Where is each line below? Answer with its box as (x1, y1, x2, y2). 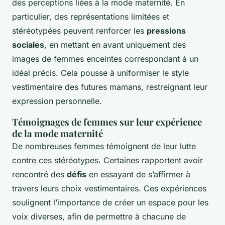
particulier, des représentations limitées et (12, 12, 169, 22)
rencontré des (12, 169, 67, 180)
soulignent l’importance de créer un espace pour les (12, 197, 208, 208)
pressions (147, 26, 186, 36)
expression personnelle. (12, 96, 102, 106)
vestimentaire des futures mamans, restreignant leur (12, 82, 207, 92)
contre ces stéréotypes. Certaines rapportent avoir (12, 155, 203, 166)
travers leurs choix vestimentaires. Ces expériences (12, 183, 206, 194)
